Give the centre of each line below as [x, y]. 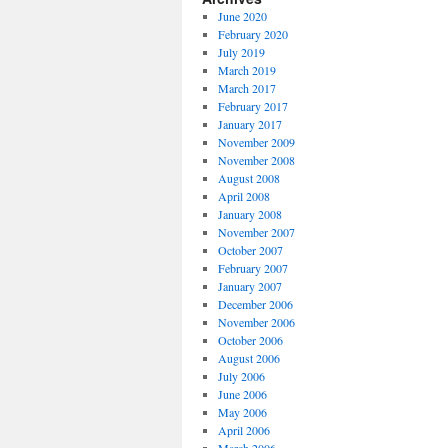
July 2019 [241, 52]
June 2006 [242, 394]
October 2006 [250, 340]
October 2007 [250, 250]
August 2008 [248, 178]
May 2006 [242, 412]
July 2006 [241, 376]
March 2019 [246, 70]
